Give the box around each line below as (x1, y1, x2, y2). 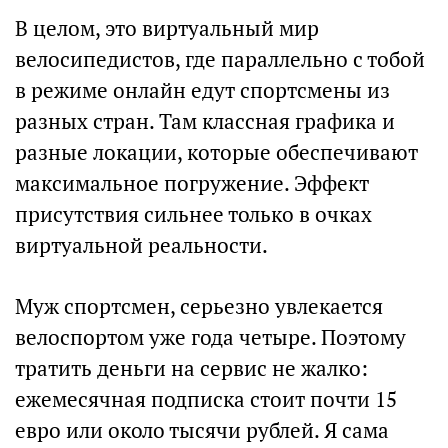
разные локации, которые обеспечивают (15, 139, 418, 166)
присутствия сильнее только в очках (15, 201, 372, 228)
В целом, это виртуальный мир (15, 15, 319, 42)
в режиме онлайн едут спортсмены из (15, 77, 390, 104)
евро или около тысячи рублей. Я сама (15, 417, 389, 444)
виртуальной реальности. (15, 232, 268, 259)
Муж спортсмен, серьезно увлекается (15, 293, 383, 320)
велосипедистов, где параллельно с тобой (15, 46, 425, 73)
